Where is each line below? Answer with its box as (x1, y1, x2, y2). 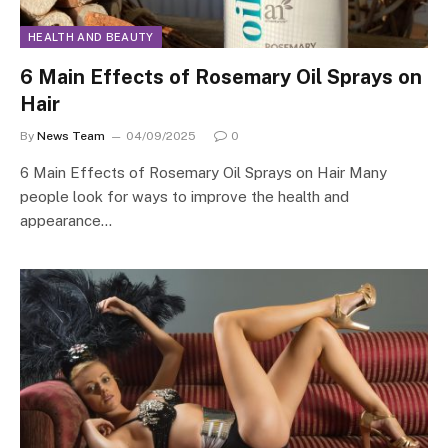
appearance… (20, 211, 112, 229)
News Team (37, 128, 105, 143)
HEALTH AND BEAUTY (28, 30, 154, 43)
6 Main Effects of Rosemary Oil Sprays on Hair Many (20, 163, 387, 181)
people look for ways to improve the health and (20, 187, 349, 205)
